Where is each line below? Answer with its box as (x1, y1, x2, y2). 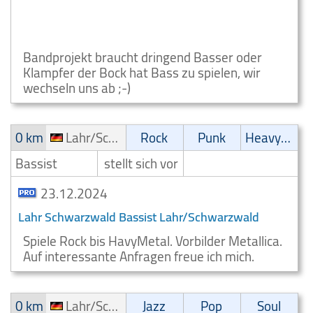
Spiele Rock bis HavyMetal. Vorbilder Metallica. (23, 228, 282, 254)
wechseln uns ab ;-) (23, 75, 131, 101)
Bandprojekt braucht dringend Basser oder (23, 45, 262, 70)
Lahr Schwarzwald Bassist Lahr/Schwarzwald (18, 205, 259, 228)
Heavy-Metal (281, 125, 291, 150)
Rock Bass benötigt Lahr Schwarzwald (18, 8, 221, 31)
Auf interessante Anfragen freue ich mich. (23, 244, 254, 269)
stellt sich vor (104, 151, 179, 176)
